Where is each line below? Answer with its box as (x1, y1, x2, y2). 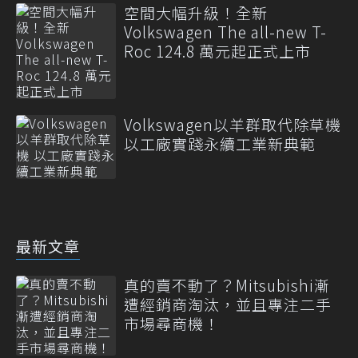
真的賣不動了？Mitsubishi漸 (124, 274, 330, 296)
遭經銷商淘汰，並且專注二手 (124, 293, 332, 315)
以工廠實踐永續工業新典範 (124, 133, 316, 154)
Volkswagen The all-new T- (124, 21, 327, 42)
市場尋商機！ (124, 312, 220, 334)
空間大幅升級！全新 (124, 2, 268, 23)
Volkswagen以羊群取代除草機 (124, 113, 341, 135)
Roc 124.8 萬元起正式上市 (124, 40, 311, 62)
